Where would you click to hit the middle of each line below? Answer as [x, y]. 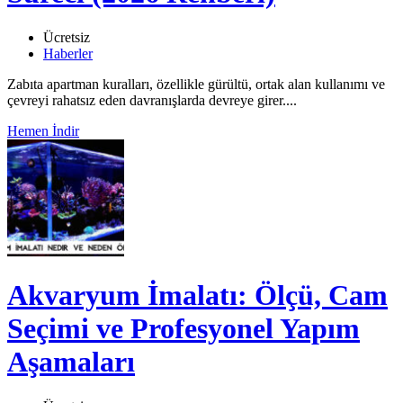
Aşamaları [71, 362]
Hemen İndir [43, 130]
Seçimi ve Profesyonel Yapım [184, 329]
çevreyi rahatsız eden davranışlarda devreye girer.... [152, 100]
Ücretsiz [67, 37]
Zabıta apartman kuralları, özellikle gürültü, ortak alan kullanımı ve [196, 84]
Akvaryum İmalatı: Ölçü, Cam [197, 296]
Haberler [68, 53]
